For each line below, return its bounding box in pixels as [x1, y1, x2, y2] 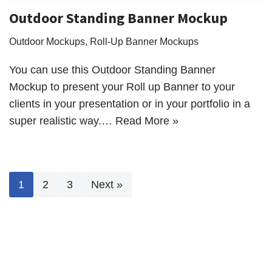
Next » [91, 178, 123, 191]
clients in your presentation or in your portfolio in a [9, 98, 250, 110]
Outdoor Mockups [9, 36, 85, 47]
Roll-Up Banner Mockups [90, 36, 199, 47]
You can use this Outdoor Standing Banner [9, 64, 216, 76]
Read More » [115, 115, 178, 127]
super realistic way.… [9, 115, 115, 127]
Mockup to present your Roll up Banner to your [9, 81, 235, 93]
